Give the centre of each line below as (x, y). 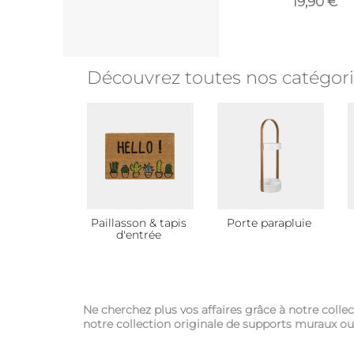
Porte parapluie (269, 223)
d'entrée (138, 235)
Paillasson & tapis (138, 223)
